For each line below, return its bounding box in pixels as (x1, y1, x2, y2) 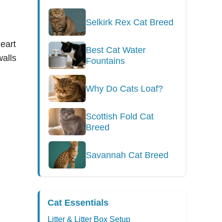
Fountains (86, 55, 125, 66)
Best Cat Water (86, 45, 146, 55)
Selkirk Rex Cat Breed (86, 17, 173, 27)
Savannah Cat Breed (86, 150, 168, 160)
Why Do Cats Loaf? (86, 83, 163, 94)
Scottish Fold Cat (86, 111, 154, 121)
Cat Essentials (48, 198, 109, 208)
